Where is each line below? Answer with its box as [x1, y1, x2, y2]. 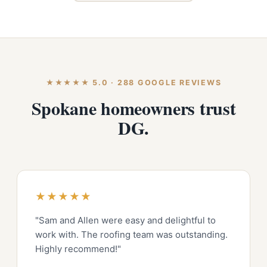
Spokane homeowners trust [31, 95, 236, 121]
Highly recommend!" [35, 243, 121, 254]
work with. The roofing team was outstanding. [35, 229, 228, 240]
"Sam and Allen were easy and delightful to [35, 215, 216, 226]
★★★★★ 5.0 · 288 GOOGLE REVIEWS [45, 78, 222, 87]
